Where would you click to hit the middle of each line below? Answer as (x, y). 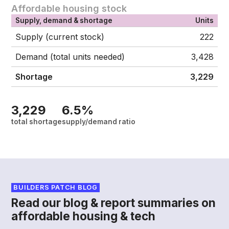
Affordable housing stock (69, 8)
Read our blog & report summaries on (114, 203)
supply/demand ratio (99, 122)
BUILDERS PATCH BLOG (55, 187)
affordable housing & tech (84, 216)
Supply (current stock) (60, 37)
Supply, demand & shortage (64, 20)
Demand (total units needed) (70, 57)
